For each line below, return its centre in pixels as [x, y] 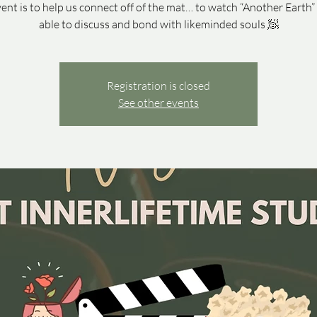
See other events [158, 102]
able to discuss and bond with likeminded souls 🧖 [158, 24]
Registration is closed [158, 85]
